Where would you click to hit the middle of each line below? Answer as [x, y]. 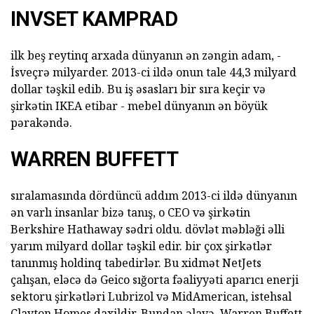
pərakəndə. [41, 123]
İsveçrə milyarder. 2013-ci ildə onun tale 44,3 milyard [153, 73]
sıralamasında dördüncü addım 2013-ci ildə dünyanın [154, 196]
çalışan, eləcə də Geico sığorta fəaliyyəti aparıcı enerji [155, 280]
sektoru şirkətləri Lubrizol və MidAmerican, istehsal [151, 297]
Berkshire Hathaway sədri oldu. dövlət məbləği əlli [148, 230]
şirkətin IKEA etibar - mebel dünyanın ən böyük [139, 106]
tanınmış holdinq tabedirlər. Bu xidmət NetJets [136, 263]
